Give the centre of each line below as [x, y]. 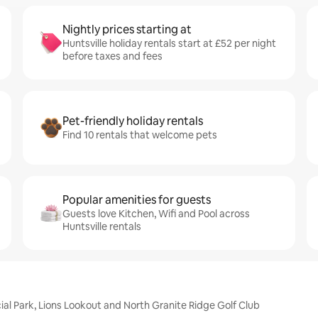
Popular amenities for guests [137, 200]
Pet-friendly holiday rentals [133, 121]
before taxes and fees [113, 56]
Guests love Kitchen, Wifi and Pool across [156, 214]
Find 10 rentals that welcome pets [140, 135]
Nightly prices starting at [127, 29]
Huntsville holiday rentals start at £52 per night [169, 43]
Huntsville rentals [102, 226]
